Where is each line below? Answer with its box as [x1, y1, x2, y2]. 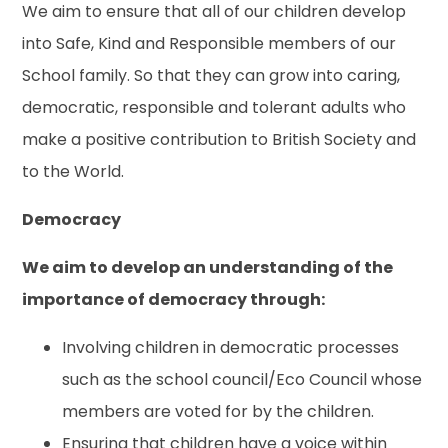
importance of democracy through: [22, 287, 326, 311]
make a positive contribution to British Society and [22, 127, 417, 151]
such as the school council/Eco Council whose [62, 367, 423, 391]
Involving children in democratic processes [62, 335, 400, 359]
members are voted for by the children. [62, 399, 375, 423]
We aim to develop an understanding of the [22, 255, 394, 279]
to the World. [22, 159, 125, 183]
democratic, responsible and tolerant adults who [22, 95, 407, 119]
